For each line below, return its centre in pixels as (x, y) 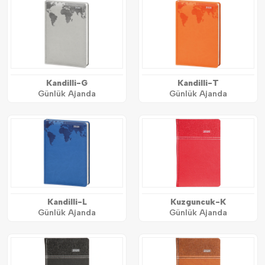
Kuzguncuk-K (198, 202)
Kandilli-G (67, 83)
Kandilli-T (198, 83)
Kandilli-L (67, 202)
